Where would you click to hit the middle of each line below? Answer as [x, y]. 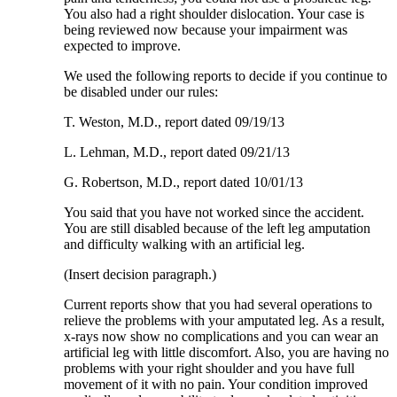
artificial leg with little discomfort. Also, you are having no [227, 352]
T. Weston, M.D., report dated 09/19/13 [175, 122]
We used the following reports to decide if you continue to [226, 76]
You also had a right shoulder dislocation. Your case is [214, 14]
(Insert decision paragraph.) [140, 274]
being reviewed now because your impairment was [206, 30]
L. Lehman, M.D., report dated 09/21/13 [177, 152]
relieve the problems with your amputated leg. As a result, [225, 320]
